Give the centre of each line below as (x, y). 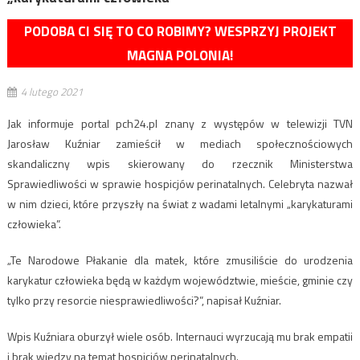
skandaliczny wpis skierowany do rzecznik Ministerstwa (180, 164)
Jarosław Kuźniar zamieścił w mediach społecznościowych (180, 144)
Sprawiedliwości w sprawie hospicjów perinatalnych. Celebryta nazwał (180, 184)
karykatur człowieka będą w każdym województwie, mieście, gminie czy (180, 280)
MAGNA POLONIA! (180, 56)
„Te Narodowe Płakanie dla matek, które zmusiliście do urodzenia (180, 260)
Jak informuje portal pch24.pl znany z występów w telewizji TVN (180, 124)
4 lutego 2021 (51, 92)
